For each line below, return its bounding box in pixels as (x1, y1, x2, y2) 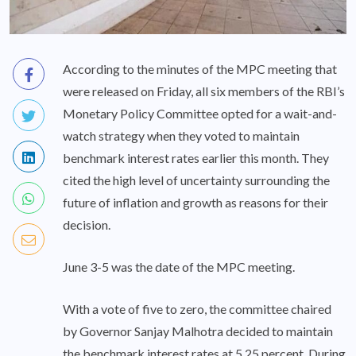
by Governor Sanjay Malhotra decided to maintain (63, 323, 333, 339)
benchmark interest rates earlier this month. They (63, 150, 329, 166)
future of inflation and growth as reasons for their (63, 195, 328, 211)
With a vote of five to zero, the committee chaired (63, 301, 331, 317)
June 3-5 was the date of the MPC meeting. (63, 259, 295, 275)
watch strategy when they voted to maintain (63, 128, 300, 144)
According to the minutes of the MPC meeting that (63, 61, 337, 77)
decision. (63, 217, 110, 233)
